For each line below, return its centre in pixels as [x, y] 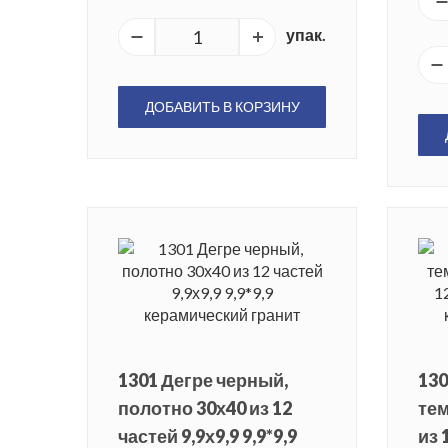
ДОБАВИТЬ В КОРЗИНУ [222, 107]
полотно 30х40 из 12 [205, 408]
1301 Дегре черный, [203, 380]
